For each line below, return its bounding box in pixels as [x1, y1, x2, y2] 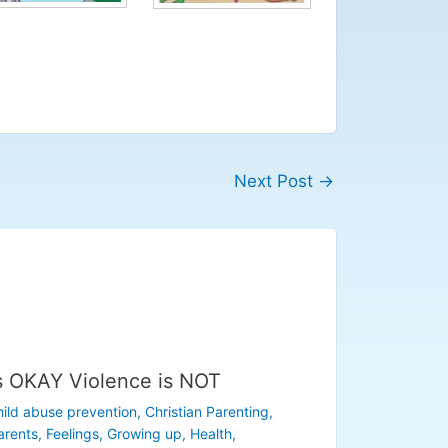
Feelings [45, 424, 99, 442]
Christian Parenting [144, 402, 269, 420]
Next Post [234, 171, 318, 192]
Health [189, 424, 232, 442]
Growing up [106, 424, 182, 442]
